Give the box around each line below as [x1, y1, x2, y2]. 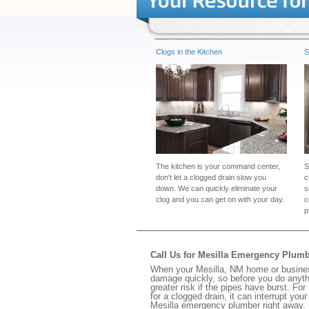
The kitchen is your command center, [156, 162, 280, 170]
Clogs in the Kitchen [156, 48, 222, 56]
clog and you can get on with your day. [156, 195, 284, 203]
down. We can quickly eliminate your [156, 184, 277, 192]
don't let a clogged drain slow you [156, 173, 266, 181]
